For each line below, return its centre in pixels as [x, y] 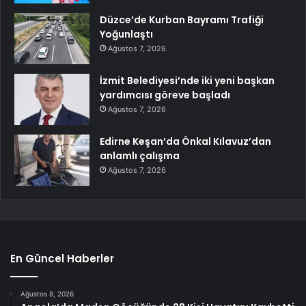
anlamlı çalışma [140, 156]
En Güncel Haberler [62, 259]
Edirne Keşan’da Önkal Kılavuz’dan [185, 142]
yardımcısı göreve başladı [165, 95]
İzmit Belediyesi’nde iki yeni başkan [187, 81]
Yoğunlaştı [126, 34]
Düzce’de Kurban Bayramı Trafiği [182, 20]
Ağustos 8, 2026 [47, 294]
